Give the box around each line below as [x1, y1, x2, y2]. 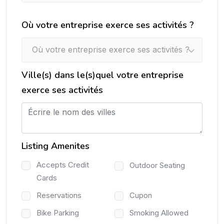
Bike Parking [36, 208, 79, 218]
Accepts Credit [36, 160, 89, 170]
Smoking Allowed [129, 208, 188, 218]
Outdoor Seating [129, 160, 185, 170]
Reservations [36, 190, 81, 200]
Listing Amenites [21, 140, 89, 152]
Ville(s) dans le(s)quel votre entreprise [21, 69, 183, 81]
